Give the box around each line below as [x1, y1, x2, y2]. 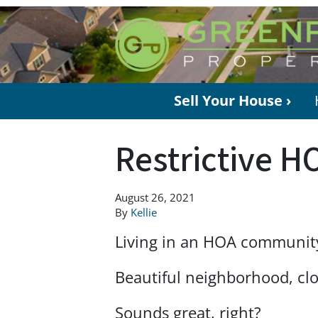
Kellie [131, 205, 157, 220]
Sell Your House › [174, 91, 292, 111]
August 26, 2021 [115, 190, 195, 205]
